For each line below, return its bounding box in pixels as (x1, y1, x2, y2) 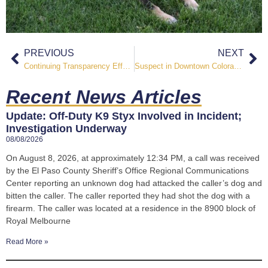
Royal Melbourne (6, 215, 71, 226)
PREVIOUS (24, 47, 74, 58)
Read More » (6, 237, 48, 246)
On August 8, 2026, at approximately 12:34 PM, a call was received (6, 153, 260, 163)
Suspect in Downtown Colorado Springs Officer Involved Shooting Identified (233, 61, 242, 71)
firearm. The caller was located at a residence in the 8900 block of (6, 203, 255, 213)
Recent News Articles (6, 86, 202, 108)
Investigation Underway (6, 122, 127, 135)
